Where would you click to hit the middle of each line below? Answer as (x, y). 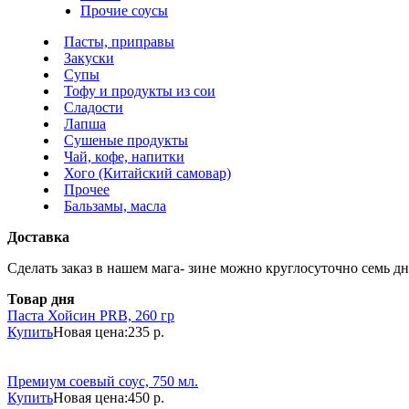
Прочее (87, 189)
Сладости (94, 107)
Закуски (89, 58)
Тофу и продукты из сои (140, 91)
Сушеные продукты (126, 140)
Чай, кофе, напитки (124, 157)
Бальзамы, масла (115, 206)
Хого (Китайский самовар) (147, 173)
